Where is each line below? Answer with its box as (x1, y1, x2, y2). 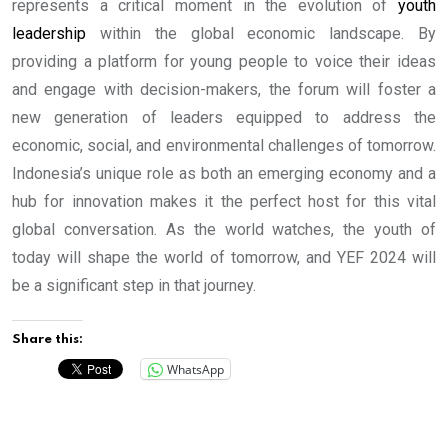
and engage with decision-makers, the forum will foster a (12, 80, 436, 100)
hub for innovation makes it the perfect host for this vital (12, 192, 436, 212)
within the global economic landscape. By (86, 24, 436, 44)
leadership (12, 24, 86, 44)
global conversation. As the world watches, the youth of (12, 220, 436, 240)
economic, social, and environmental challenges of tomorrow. (12, 136, 436, 156)
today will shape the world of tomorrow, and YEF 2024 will (12, 248, 436, 268)
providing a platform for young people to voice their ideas (12, 52, 436, 72)
